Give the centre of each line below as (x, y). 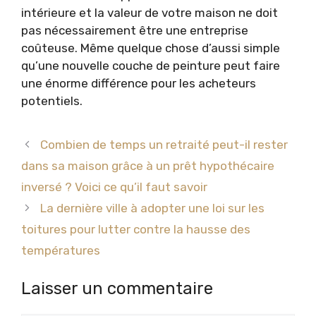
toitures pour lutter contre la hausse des (136, 229)
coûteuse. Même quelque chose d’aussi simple (151, 48)
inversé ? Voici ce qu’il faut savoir (114, 187)
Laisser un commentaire (117, 289)
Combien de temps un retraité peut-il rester (164, 144)
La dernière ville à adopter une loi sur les (153, 208)
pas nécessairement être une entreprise (135, 30)
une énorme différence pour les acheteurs (139, 83)
